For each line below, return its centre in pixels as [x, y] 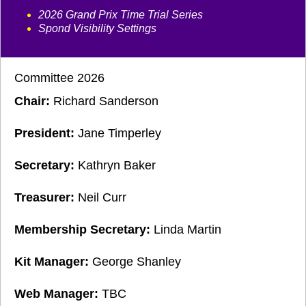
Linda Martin [187, 229]
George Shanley [135, 262]
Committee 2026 [59, 78]
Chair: [32, 101]
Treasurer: [46, 197]
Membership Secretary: [84, 229]
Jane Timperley [118, 133]
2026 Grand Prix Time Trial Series [121, 15]
